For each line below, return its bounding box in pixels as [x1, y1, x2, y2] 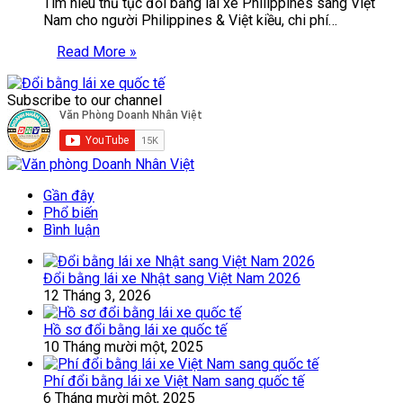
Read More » [57, 42, 137, 60]
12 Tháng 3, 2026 [43, 286, 151, 304]
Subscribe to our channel [7, 91, 162, 109]
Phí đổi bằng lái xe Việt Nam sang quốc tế [43, 372, 304, 390]
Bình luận [43, 220, 100, 238]
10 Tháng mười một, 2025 [43, 337, 203, 355]
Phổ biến [43, 203, 98, 221]
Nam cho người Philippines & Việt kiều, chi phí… [43, 11, 337, 29]
